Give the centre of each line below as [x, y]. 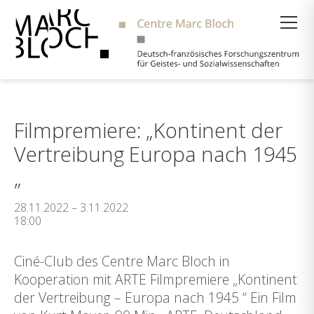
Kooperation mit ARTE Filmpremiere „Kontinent [156, 279]
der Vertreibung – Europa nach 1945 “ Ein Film [155, 298]
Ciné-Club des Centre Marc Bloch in [122, 261]
